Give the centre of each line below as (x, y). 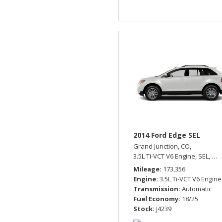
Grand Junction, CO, (162, 146)
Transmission (156, 189)
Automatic (197, 189)
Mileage (146, 169)
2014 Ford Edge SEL (167, 135)
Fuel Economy (156, 199)
